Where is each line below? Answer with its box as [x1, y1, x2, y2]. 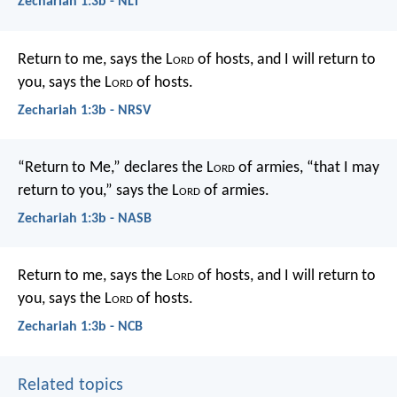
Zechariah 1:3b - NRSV [18, 103, 151, 118]
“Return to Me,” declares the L [18, 160, 214, 177]
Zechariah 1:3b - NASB [18, 212, 152, 227]
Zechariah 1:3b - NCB [18, 320, 143, 335]
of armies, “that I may [235, 160, 379, 177]
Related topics [18, 376, 123, 394]
